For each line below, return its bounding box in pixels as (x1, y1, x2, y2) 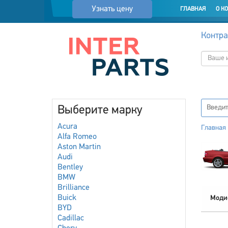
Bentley (58, 163, 83, 172)
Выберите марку (58, 104, 142, 117)
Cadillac (58, 214, 84, 222)
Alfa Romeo (58, 133, 97, 141)
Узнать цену (91, 5, 133, 13)
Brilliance (58, 184, 90, 192)
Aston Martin (58, 143, 101, 151)
